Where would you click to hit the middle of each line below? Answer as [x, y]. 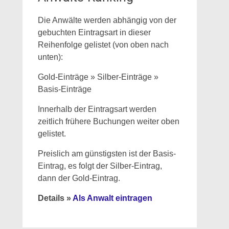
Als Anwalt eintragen [112, 198]
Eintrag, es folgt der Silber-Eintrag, [100, 166]
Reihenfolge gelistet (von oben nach [103, 45]
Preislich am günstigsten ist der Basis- [107, 154]
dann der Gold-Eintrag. [79, 178]
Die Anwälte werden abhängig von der [107, 20]
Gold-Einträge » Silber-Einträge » [98, 77]
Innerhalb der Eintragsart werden [97, 109]
